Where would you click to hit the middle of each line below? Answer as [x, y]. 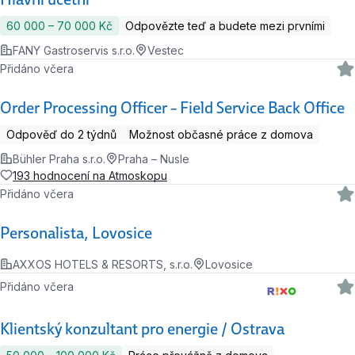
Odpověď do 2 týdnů [61, 134]
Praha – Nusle [154, 158]
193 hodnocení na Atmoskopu [90, 175]
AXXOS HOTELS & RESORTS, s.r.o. [103, 264]
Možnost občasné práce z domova [221, 134]
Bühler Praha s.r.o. [59, 158]
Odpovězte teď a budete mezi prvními [225, 25]
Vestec [166, 50]
